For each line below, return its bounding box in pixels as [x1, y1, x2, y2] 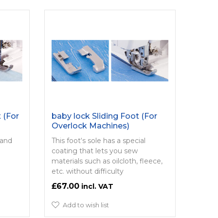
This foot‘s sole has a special [51, 136, 145, 145]
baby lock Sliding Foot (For [51, 111, 157, 121]
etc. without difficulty [51, 166, 124, 176]
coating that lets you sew [51, 146, 138, 155]
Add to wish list [62, 200, 109, 209]
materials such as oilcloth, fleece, [51, 156, 163, 165]
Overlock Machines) [51, 121, 129, 130]
